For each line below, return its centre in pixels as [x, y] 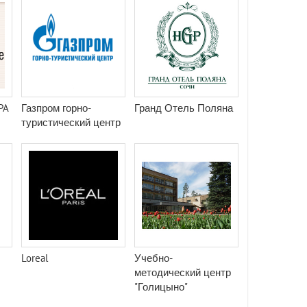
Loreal [35, 258]
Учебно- [153, 258]
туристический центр [71, 122]
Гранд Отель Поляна [184, 108]
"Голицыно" [161, 287]
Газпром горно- [56, 108]
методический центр [183, 272]
